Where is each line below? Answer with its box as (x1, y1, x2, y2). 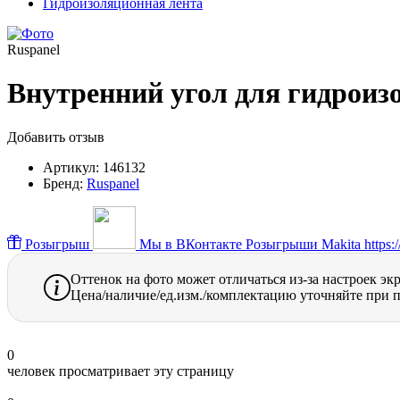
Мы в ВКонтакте (139, 236, 242, 252)
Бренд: (43, 175, 83, 191)
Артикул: (43, 159, 99, 175)
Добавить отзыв (7, 129, 104, 145)
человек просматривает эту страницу (7, 362, 234, 379)
